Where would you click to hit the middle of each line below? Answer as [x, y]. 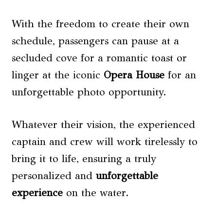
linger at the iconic [58, 75]
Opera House [134, 75]
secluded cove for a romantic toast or [99, 58]
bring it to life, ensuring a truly [84, 159]
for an [180, 75]
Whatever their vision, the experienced [103, 125]
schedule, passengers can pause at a [95, 41]
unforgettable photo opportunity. [89, 92]
